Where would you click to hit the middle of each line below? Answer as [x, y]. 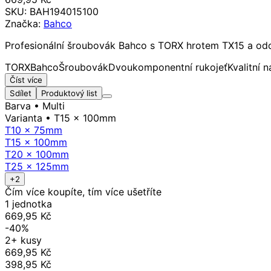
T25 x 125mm [37, 166]
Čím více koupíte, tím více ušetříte [83, 191]
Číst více [26, 80]
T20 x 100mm [37, 154]
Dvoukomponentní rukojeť [168, 67]
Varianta [24, 118]
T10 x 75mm [34, 130]
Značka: [24, 23]
